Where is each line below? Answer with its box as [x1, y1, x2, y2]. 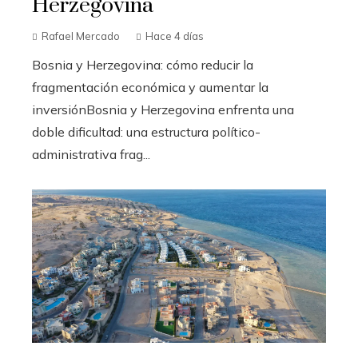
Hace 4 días [145, 30, 204, 43]
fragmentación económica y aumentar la [32, 79, 268, 96]
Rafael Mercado [42, 30, 120, 43]
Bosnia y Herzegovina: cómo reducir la [32, 57, 253, 74]
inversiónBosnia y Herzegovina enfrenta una [32, 101, 294, 118]
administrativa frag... [32, 146, 150, 163]
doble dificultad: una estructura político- [32, 124, 261, 141]
